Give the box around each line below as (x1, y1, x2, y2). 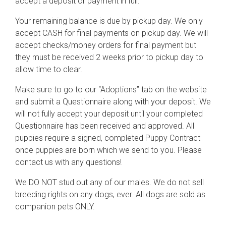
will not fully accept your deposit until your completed (15, 109, 203, 119)
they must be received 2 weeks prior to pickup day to (15, 52, 203, 62)
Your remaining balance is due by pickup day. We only (15, 16, 203, 26)
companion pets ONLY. (15, 202, 95, 211)
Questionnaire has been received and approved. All (15, 121, 194, 131)
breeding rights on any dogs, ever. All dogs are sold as (15, 190, 205, 199)
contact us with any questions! (15, 157, 122, 167)
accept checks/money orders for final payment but (15, 40, 196, 50)
